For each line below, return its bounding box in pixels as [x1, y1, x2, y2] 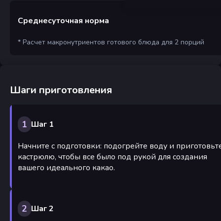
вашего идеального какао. [18, 162, 115, 173]
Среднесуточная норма [18, 15, 109, 26]
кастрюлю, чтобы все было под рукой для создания [18, 151, 207, 162]
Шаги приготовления [10, 83, 112, 97]
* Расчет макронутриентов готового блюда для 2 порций [18, 37, 204, 47]
